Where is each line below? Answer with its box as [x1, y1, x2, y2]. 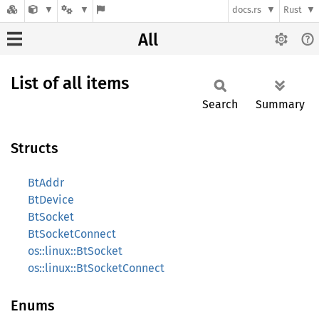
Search [202, 98, 238, 111]
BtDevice [28, 193, 74, 206]
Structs [11, 140, 58, 157]
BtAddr [28, 176, 64, 189]
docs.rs [232, 4, 262, 16]
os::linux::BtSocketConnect [28, 261, 164, 275]
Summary [256, 98, 305, 111]
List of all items [11, 73, 129, 93]
